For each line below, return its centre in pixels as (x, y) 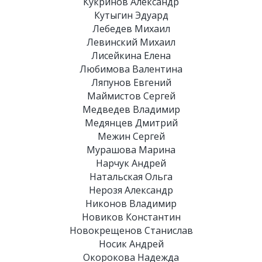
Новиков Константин (131, 217)
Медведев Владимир (131, 109)
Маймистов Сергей (131, 96)
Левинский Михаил (131, 42)
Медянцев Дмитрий (131, 123)
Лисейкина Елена (131, 56)
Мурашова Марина (131, 150)
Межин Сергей (131, 136)
